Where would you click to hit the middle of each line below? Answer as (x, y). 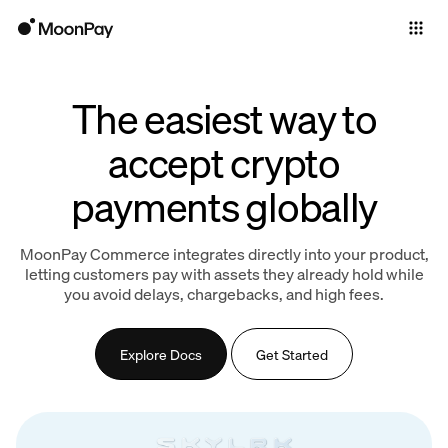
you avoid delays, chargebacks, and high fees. (224, 293)
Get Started (292, 354)
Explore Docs (161, 354)
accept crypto (224, 161)
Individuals (45, 68)
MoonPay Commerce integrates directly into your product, (224, 253)
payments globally (224, 205)
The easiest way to (224, 117)
